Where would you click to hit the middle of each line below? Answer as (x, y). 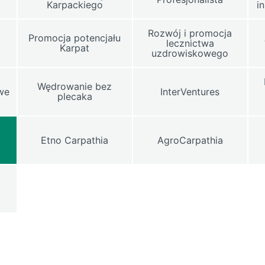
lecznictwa (190, 43)
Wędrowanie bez (75, 86)
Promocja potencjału (75, 38)
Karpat (75, 48)
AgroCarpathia (190, 140)
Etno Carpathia (75, 140)
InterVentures (190, 91)
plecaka (75, 96)
